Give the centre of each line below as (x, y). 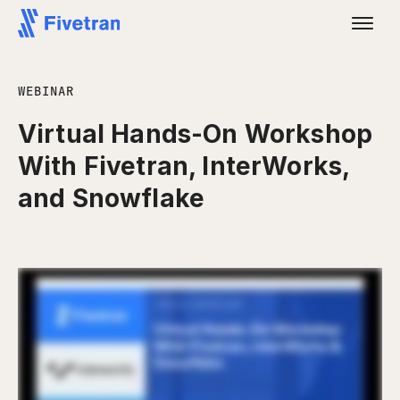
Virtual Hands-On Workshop (196, 134)
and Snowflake (112, 198)
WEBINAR (46, 91)
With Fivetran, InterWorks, (184, 166)
